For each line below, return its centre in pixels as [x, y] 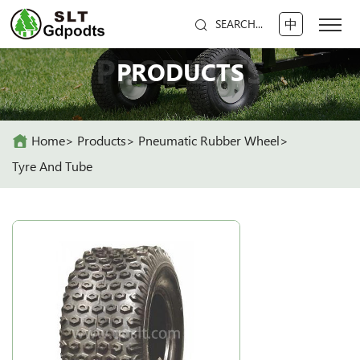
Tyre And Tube [52, 166]
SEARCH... [239, 24]
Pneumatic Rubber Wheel [209, 141]
